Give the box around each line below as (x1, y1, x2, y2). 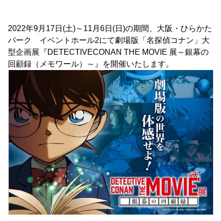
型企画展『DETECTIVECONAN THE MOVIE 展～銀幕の (8, 48, 209, 56)
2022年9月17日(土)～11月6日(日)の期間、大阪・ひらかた (8, 24, 212, 33)
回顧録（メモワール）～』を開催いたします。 (8, 60, 174, 68)
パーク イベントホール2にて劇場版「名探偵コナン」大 (8, 36, 210, 44)
